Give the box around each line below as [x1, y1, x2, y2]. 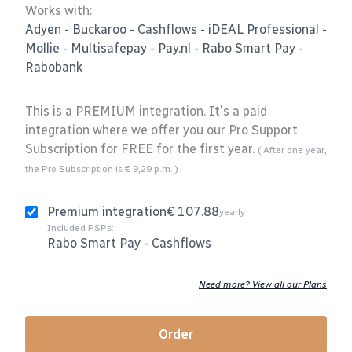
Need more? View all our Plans [199, 278, 327, 290]
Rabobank [25, 59, 82, 75]
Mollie [25, 40, 60, 56]
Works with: [25, 2, 92, 18]
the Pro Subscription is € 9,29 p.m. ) [25, 163, 178, 174]
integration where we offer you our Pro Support [25, 122, 298, 137]
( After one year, [258, 144, 327, 156]
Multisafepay [71, 40, 147, 56]
